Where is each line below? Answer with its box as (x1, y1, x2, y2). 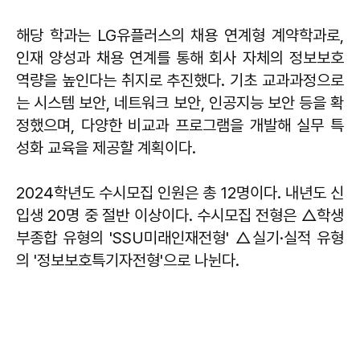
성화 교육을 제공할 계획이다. (16, 137, 196, 157)
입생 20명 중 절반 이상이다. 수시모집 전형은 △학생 (16, 205, 344, 225)
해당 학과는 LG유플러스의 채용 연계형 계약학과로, (16, 25, 344, 45)
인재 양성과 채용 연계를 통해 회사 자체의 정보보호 (16, 47, 344, 67)
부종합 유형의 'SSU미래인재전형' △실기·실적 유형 (16, 227, 344, 247)
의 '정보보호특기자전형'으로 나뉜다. (16, 250, 239, 270)
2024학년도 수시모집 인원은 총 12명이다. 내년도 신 (16, 182, 344, 202)
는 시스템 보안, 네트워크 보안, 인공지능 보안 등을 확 (16, 92, 344, 112)
